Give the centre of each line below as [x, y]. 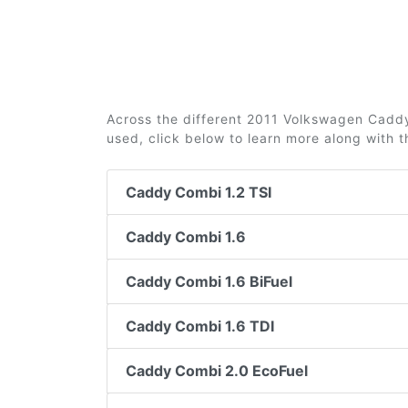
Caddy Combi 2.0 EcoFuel [217, 371]
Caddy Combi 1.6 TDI [200, 326]
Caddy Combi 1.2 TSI [199, 192]
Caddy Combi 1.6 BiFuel [209, 281]
